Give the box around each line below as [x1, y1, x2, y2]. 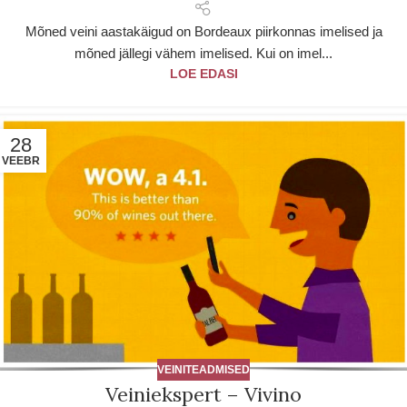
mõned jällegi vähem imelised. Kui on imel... [74, 45, 333, 61]
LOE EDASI [169, 66, 238, 81]
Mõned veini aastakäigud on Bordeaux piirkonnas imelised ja [25, 23, 382, 39]
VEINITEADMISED [157, 363, 250, 377]
